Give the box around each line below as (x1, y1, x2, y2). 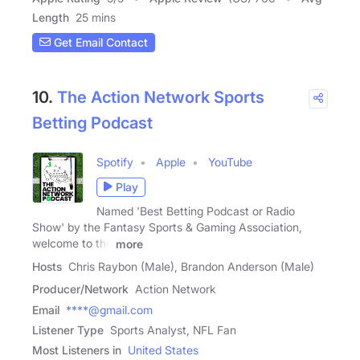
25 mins (76, 10, 116, 24)
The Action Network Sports (57, 87, 264, 107)
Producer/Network (32, 281, 129, 296)
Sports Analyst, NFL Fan (110, 322, 236, 337)
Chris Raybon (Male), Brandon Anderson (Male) (68, 259, 314, 273)
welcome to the (32, 235, 112, 250)
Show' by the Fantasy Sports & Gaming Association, (32, 219, 302, 234)
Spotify (96, 154, 133, 169)
